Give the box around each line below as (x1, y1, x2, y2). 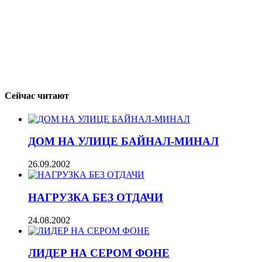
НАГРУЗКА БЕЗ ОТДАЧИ (28, 191, 163, 204)
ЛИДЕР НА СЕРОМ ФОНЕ (28, 247, 170, 260)
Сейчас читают (5, 91, 69, 101)
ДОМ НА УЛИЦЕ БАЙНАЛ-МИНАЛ (28, 135, 219, 148)
